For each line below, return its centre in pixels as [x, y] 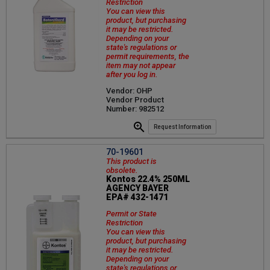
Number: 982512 [135, 109]
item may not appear [141, 66]
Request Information [182, 127]
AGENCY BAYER [137, 188]
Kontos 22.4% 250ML [148, 179]
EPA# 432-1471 [137, 197]
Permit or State [131, 213]
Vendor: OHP [129, 91]
